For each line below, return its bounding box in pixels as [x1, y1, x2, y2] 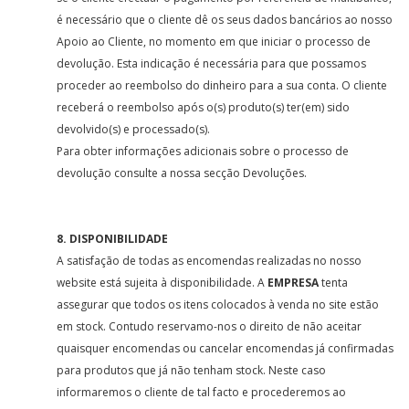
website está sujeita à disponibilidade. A [57, 275, 268, 290]
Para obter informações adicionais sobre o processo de [57, 143, 350, 159]
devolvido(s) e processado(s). [57, 121, 211, 137]
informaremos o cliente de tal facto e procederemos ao [57, 384, 347, 400]
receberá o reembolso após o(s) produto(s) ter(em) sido [57, 100, 351, 115]
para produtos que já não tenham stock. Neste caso [57, 362, 327, 378]
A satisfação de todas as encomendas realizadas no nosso [57, 253, 362, 268]
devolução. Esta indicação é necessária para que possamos [57, 56, 367, 71]
